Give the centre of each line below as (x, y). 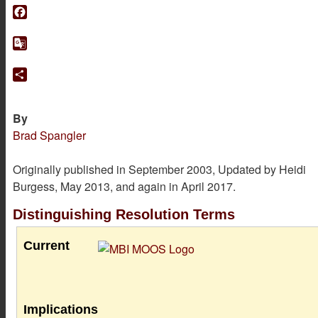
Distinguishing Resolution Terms (124, 215)
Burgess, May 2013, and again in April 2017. (124, 187)
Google (183, 59)
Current (46, 246)
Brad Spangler (49, 136)
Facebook (190, 28)
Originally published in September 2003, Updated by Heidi (159, 170)
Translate (188, 76)
